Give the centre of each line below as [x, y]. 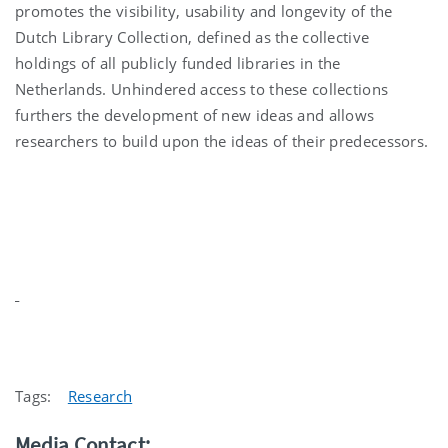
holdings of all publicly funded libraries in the [178, 63]
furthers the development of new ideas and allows [195, 115]
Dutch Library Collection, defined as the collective [192, 37]
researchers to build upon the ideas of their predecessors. [222, 141]
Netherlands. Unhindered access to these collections [202, 89]
